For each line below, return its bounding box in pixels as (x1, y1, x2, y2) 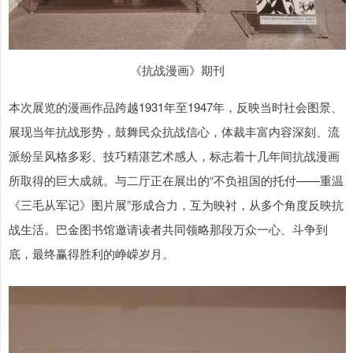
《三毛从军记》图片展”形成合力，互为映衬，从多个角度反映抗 (9, 196, 344, 214)
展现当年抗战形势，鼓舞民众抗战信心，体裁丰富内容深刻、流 (9, 123, 340, 140)
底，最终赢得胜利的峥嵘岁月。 (9, 245, 174, 262)
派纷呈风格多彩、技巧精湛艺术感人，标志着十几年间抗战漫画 (9, 147, 340, 165)
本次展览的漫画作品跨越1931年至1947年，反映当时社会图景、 (9, 98, 343, 116)
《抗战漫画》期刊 (130, 61, 225, 79)
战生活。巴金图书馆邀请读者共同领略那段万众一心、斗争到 (9, 221, 328, 238)
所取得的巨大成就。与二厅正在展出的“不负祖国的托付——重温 (9, 172, 344, 189)
